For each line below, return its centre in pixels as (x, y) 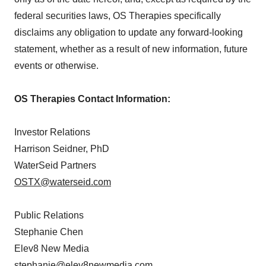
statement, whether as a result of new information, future (131, 49)
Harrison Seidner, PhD (62, 149)
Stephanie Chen (49, 232)
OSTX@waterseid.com (63, 182)
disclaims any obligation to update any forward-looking (129, 33)
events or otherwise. (56, 66)
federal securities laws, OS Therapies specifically (118, 16)
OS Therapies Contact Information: (92, 99)
